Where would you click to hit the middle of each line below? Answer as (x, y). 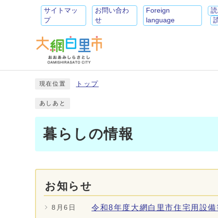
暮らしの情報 (88, 134)
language (161, 20)
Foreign (158, 10)
